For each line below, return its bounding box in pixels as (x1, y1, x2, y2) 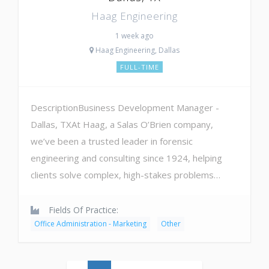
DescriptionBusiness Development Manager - (31, 101, 219, 113)
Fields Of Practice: (46, 204, 118, 216)
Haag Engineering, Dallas (94, 44, 180, 55)
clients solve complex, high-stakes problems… (31, 168, 220, 181)
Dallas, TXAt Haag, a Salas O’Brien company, (31, 118, 213, 130)
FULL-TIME (119, 62, 159, 71)
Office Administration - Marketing (34, 218, 147, 229)
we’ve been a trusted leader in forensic (31, 134, 193, 147)
